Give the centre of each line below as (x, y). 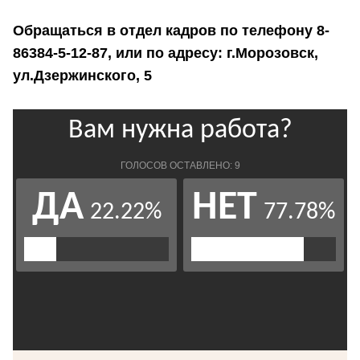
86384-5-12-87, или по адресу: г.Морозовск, (166, 53)
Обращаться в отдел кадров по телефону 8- (171, 31)
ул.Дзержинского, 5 (82, 76)
